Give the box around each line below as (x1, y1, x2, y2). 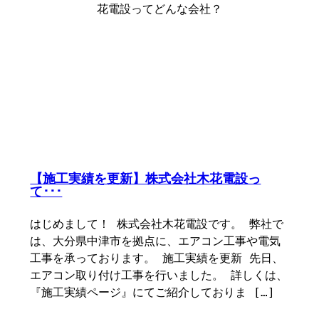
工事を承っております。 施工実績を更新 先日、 (30, 251, 284, 265)
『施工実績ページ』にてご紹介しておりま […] (30, 286, 276, 299)
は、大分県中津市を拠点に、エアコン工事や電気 (30, 234, 281, 248)
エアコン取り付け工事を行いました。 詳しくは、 (30, 268, 288, 282)
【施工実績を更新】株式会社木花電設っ (30, 172, 261, 186)
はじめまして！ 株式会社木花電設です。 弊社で (30, 217, 284, 231)
